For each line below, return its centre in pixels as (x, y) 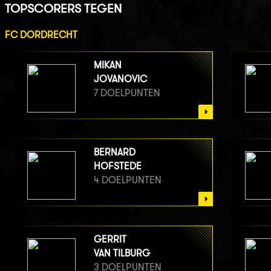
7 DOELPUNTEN (127, 93)
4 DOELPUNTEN (127, 180)
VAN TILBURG (122, 253)
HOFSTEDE (117, 166)
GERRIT (110, 239)
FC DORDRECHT (41, 34)
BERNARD (114, 152)
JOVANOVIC (120, 79)
